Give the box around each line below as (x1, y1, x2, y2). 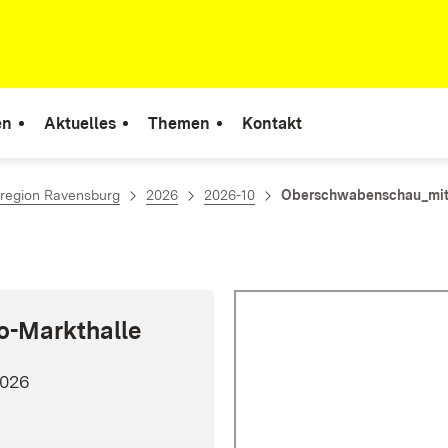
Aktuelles (44, 113, 116, 133)
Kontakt (242, 113, 302, 133)
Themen (148, 113, 210, 133)
